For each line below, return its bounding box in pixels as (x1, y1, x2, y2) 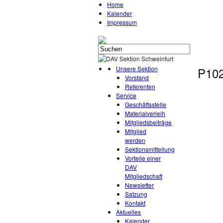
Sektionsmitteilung (125, 145, 175, 153)
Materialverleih (125, 109, 165, 117)
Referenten (125, 82, 155, 91)
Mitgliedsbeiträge (125, 118, 172, 126)
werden (125, 136, 145, 144)
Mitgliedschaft (125, 172, 162, 180)
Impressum (107, 18, 137, 26)
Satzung (125, 190, 147, 198)
